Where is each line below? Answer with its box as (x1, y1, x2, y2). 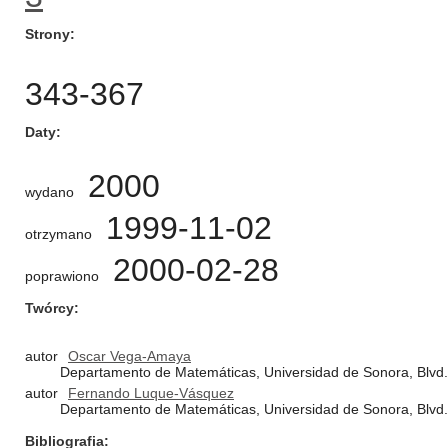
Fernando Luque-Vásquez (68, 385, 234, 401)
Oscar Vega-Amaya (68, 348, 191, 364)
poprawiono (25, 268, 99, 284)
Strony (25, 26, 70, 42)
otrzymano (25, 226, 92, 242)
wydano (25, 184, 74, 200)
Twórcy (25, 300, 74, 316)
